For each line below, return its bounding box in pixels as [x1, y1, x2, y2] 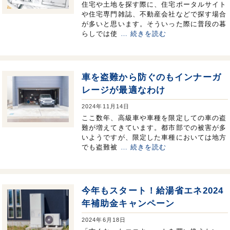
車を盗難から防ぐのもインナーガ [82, 72, 221, 82]
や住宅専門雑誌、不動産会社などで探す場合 [82, 10, 227, 18]
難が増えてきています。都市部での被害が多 [82, 123, 227, 131]
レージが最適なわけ [82, 85, 166, 95]
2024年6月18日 [82, 216, 126, 223]
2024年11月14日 [82, 103, 130, 109]
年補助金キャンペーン [82, 198, 175, 208]
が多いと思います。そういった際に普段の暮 [82, 20, 227, 28]
